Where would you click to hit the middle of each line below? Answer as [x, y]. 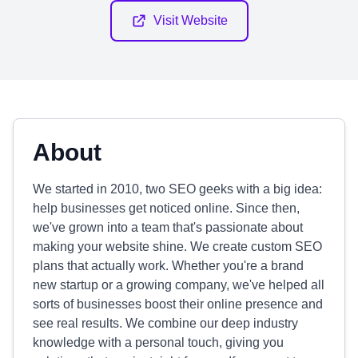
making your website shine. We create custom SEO [177, 247]
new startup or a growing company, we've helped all [179, 285]
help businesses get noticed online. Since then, [166, 208]
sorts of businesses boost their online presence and [178, 304]
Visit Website [190, 20]
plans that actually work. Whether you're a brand [168, 266]
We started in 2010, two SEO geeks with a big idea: [177, 189]
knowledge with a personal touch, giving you [158, 342]
